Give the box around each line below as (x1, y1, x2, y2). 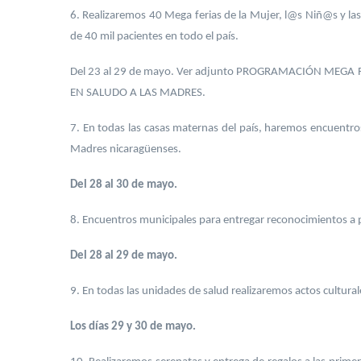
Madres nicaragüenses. (70, 143, 181, 156)
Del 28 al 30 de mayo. (70, 179, 177, 191)
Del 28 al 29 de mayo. (70, 250, 177, 262)
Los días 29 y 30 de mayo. (70, 321, 196, 333)
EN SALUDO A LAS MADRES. (70, 87, 205, 99)
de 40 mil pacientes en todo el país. (70, 31, 239, 43)
